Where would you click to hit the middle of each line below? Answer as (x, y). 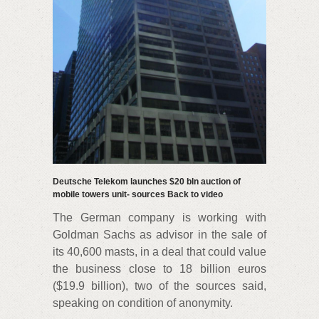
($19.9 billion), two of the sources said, (159, 286)
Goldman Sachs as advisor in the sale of (159, 235)
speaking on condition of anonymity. (143, 303)
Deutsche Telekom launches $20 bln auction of (147, 182)
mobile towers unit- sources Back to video (138, 195)
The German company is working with (159, 218)
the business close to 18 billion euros (159, 269)
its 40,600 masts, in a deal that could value (159, 252)
